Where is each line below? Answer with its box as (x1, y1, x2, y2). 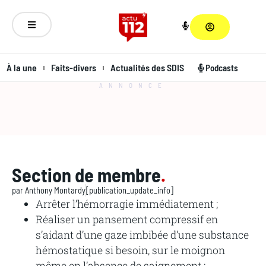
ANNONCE (99, 81, 167, 89)
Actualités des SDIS (110, 62, 184, 73)
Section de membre (12, 163, 161, 186)
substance (199, 228, 249, 242)
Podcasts (205, 62, 238, 73)
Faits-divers (51, 62, 96, 73)
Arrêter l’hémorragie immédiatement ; (36, 197, 218, 211)
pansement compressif (93, 213, 204, 226)
